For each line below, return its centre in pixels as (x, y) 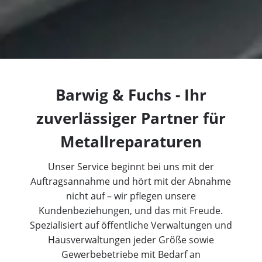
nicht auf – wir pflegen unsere (131, 196)
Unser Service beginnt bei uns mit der (131, 167)
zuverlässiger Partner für (131, 119)
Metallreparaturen (131, 142)
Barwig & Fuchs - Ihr (131, 95)
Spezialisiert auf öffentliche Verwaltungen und (131, 225)
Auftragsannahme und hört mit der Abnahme (131, 182)
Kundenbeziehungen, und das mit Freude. (131, 211)
